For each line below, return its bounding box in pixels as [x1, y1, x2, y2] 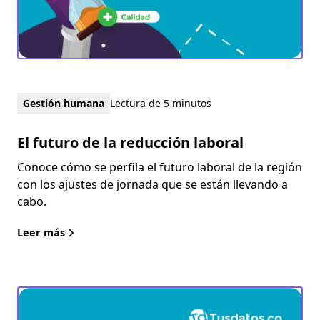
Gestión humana [23, 96, 104, 110]
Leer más [17, 225, 65, 239]
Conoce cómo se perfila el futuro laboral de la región [17, 159, 302, 175]
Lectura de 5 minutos [110, 96, 211, 110]
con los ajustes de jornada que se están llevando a [17, 176, 288, 192]
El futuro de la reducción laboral [17, 132, 244, 152]
